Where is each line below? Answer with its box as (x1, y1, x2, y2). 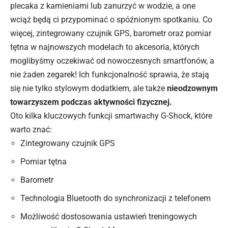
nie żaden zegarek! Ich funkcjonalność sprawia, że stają (10, 70, 209, 80)
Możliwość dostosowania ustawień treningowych (20, 212, 197, 222)
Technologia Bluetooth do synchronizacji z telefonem (20, 193, 211, 204)
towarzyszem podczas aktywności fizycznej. (10, 97, 172, 107)
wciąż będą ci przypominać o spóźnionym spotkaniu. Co (10, 15, 212, 25)
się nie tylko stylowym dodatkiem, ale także (10, 83, 167, 94)
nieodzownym (167, 83, 218, 94)
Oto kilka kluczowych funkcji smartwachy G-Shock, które (10, 111, 212, 121)
